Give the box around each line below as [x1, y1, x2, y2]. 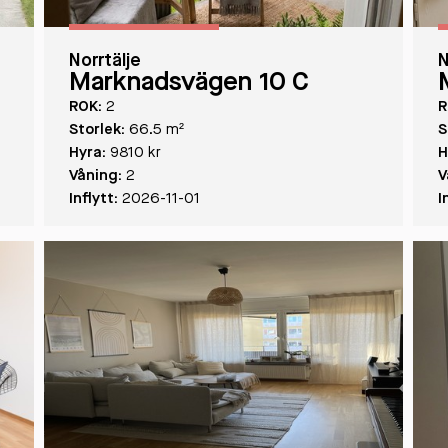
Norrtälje [68, 52, 141, 70]
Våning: [68, 169, 122, 184]
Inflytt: [68, 192, 118, 207]
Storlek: [68, 123, 125, 138]
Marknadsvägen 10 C [68, 70, 309, 96]
